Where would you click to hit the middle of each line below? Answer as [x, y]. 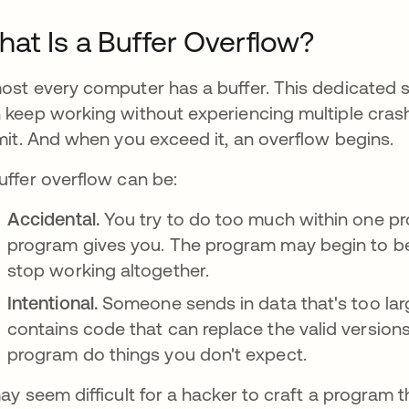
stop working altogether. [108, 270]
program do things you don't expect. [159, 354]
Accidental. [56, 219]
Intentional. [55, 303]
